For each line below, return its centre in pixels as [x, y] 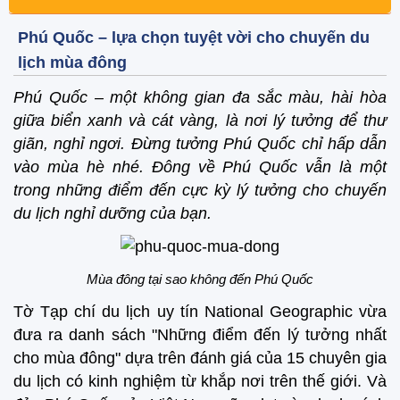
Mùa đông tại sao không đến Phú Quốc [200, 279]
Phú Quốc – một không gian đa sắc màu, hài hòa [200, 97]
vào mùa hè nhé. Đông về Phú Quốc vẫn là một [200, 167]
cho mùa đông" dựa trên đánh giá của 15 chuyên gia [200, 358]
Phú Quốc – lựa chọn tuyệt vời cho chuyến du [194, 37]
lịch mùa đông [72, 62]
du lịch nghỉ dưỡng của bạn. [112, 213]
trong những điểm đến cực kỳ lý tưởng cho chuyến [200, 190]
